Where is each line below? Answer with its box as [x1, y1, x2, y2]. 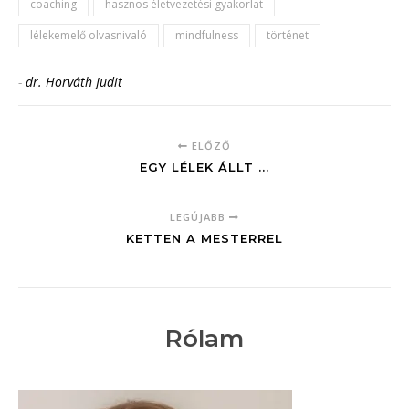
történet [267, 27, 309, 43]
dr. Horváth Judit [26, 73, 122, 90]
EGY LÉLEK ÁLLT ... [140, 160, 269, 174]
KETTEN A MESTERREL [126, 231, 283, 246]
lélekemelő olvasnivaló [30, 27, 147, 43]
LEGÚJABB [170, 210, 229, 224]
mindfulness [175, 27, 238, 43]
